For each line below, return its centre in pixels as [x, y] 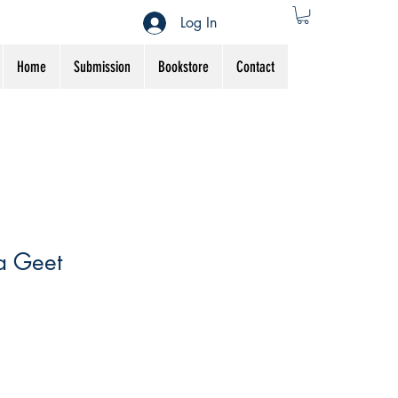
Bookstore [183, 67]
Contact [255, 67]
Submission [102, 67]
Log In [199, 22]
